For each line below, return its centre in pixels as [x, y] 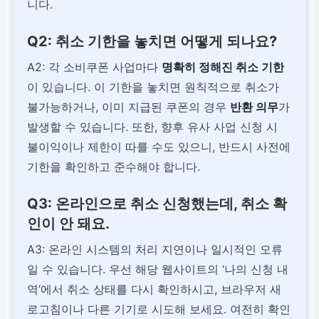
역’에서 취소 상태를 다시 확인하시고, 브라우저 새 [155, 289]
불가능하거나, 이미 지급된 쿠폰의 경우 [129, 107]
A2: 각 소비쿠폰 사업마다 [95, 67]
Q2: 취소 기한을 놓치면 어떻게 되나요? [152, 42]
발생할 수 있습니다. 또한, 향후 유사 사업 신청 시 [153, 127]
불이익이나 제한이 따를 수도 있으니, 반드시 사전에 [159, 147]
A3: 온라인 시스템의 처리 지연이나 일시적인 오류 [155, 250]
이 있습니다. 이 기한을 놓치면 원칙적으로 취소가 [153, 87]
